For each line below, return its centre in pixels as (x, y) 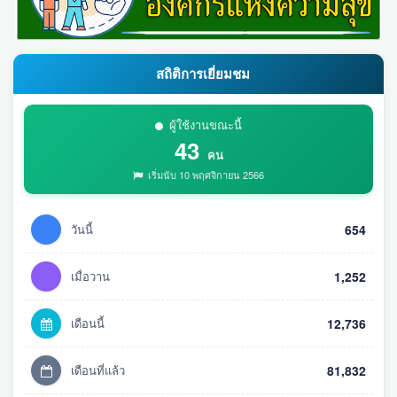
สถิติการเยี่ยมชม (201, 74)
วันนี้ (82, 230)
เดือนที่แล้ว (98, 370)
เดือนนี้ (88, 323)
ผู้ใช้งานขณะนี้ (206, 125)
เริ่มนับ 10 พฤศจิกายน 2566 (205, 175)
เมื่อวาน (90, 276)
